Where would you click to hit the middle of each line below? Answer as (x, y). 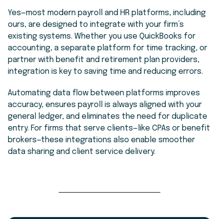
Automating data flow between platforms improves (104, 93)
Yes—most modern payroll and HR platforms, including (107, 13)
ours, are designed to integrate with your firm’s (96, 24)
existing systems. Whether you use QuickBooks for (102, 36)
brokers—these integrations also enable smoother (101, 140)
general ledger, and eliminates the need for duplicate (108, 116)
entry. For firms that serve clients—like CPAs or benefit (109, 128)
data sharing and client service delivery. (82, 152)
